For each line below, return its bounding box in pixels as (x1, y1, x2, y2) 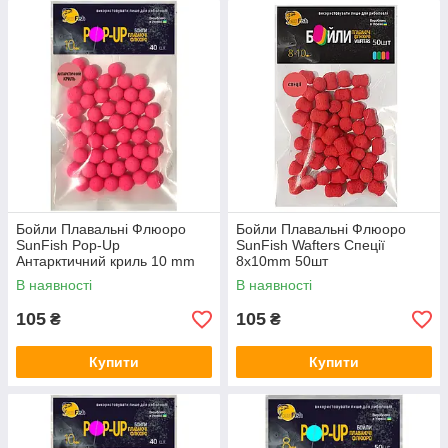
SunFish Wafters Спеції (236, 237, 385, 254)
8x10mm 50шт (236, 253, 328, 270)
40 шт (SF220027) (16, 269, 133, 286)
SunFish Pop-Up (16, 237, 120, 254)
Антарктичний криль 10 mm (16, 253, 195, 270)
